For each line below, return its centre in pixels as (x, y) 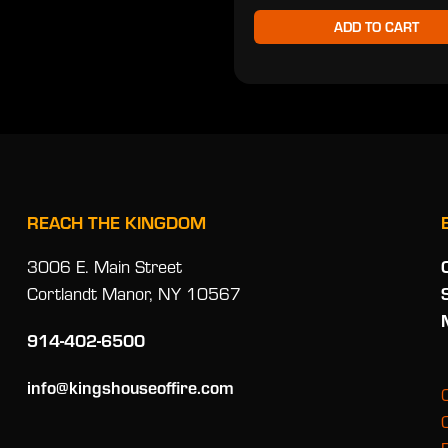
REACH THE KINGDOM (116, 221)
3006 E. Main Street (104, 266)
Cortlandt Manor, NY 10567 (133, 293)
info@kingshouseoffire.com (130, 386)
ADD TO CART (376, 26)
